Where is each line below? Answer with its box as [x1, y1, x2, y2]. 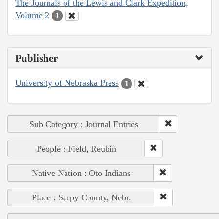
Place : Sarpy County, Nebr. [31, 192, 131, 202]
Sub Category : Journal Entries [29, 119, 138, 129]
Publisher [15, 52, 58, 65]
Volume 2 [15, 10, 49, 20]
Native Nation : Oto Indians [31, 168, 131, 178]
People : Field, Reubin [36, 143, 116, 153]
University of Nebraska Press [15, 78, 119, 88]
